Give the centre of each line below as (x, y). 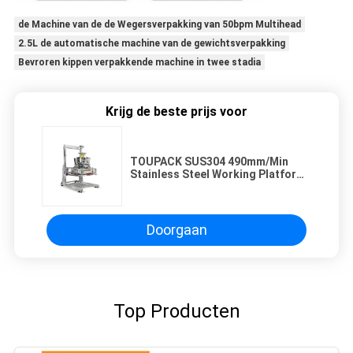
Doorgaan (176, 230)
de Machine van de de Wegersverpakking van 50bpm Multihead (159, 24)
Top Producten (176, 311)
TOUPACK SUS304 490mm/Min (209, 161)
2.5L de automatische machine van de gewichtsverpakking (151, 43)
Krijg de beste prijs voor (176, 111)
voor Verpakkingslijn (184, 186)
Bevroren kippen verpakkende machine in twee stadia (139, 62)
